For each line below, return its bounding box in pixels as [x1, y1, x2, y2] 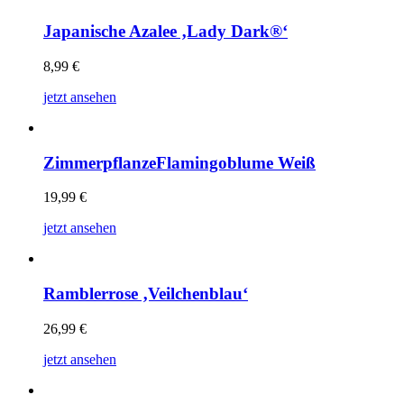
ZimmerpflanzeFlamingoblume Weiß [43, 152, 316, 172]
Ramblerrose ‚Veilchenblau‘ [43, 284, 248, 304]
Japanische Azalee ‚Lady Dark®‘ [43, 22, 288, 41]
